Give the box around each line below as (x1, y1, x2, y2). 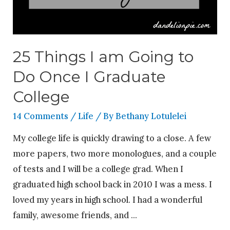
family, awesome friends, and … (13, 209, 138, 220)
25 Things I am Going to (13, 47, 194, 67)
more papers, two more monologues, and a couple (13, 147, 217, 159)
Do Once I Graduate (13, 67, 166, 87)
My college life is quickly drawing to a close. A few (13, 132, 212, 143)
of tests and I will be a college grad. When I (13, 163, 184, 174)
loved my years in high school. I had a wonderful (13, 194, 203, 205)
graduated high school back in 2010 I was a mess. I (13, 178, 213, 189)
